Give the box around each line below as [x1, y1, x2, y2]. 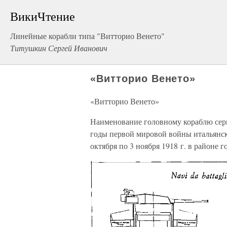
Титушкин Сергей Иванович [10, 43, 107, 53]
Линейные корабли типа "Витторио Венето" [10, 30, 165, 41]
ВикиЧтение [10, 8, 75, 24]
